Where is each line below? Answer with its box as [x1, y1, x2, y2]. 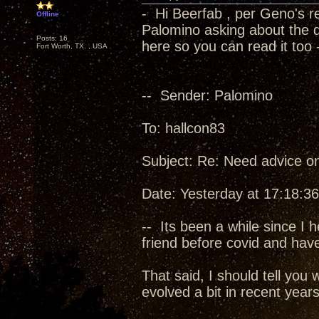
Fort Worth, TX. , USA [36, 42, 108, 50]
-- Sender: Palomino [142, 88, 273, 103]
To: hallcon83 [142, 120, 225, 136]
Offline [36, 10, 59, 18]
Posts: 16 [36, 34, 68, 42]
